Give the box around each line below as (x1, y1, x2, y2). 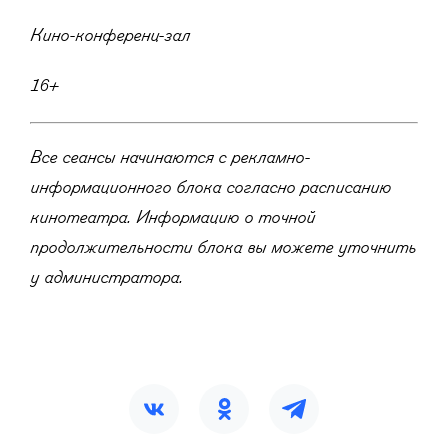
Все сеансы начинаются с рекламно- (30, 149, 310, 168)
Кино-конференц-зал (30, 27, 190, 46)
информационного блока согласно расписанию (30, 179, 391, 198)
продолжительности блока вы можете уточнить (30, 239, 416, 258)
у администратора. (30, 269, 183, 288)
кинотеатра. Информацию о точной (30, 209, 315, 228)
